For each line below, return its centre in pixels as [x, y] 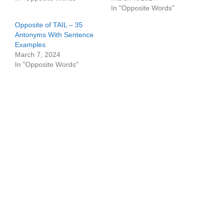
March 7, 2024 [38, 55]
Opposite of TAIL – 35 [49, 25]
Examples [30, 45]
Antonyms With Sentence [54, 35]
